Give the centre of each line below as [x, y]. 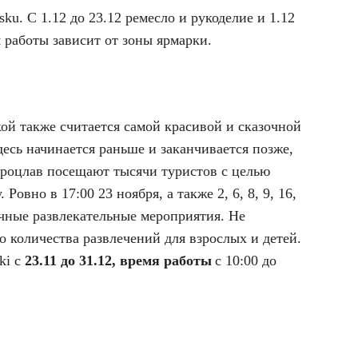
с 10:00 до [246, 261]
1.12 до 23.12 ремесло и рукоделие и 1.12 [168, 18]
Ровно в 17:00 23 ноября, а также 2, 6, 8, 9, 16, [153, 193]
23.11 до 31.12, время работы [118, 261]
